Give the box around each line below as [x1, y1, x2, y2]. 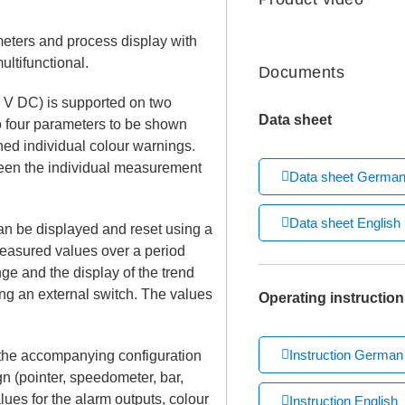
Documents [258, 63, 345, 81]
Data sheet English [288, 215, 400, 231]
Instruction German [288, 347, 403, 363]
